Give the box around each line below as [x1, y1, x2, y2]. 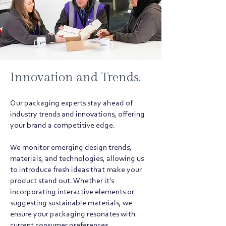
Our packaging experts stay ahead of [10, 99, 133, 107]
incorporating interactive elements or [10, 188, 134, 196]
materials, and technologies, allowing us [10, 155, 144, 163]
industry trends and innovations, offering [10, 110, 145, 119]
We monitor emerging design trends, [10, 144, 132, 152]
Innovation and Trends [10, 70, 139, 85]
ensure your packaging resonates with [10, 210, 136, 218]
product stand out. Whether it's [10, 177, 114, 185]
